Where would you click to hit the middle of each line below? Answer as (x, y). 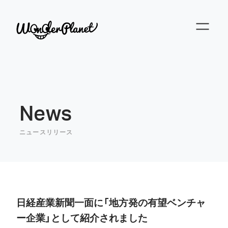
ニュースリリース (46, 132)
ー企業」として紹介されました (82, 218)
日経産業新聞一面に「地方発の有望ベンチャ (111, 203)
